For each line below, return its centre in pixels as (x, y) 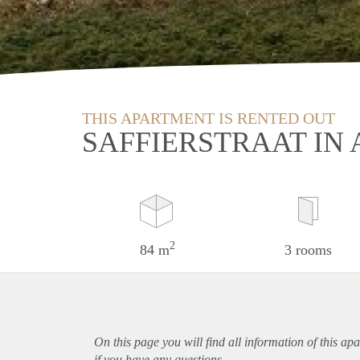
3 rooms (308, 250)
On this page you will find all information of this (217, 342)
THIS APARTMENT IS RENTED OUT (209, 118)
